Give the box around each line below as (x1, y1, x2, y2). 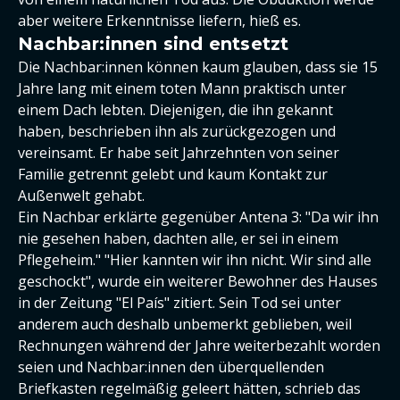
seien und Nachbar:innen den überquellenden (18, 357, 324, 377)
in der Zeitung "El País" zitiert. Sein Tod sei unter (18, 293, 341, 312)
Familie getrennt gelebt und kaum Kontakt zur (18, 164, 328, 184)
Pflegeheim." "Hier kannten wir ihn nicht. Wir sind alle (18, 250, 371, 270)
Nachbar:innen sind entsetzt (18, 33, 289, 54)
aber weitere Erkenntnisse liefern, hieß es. (18, 11, 301, 30)
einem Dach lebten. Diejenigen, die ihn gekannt (18, 100, 333, 120)
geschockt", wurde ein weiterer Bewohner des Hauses (18, 271, 378, 291)
